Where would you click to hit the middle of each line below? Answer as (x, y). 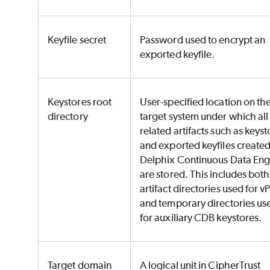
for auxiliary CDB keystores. (202, 218)
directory (69, 117)
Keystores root (80, 102)
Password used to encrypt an (203, 40)
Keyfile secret (78, 40)
